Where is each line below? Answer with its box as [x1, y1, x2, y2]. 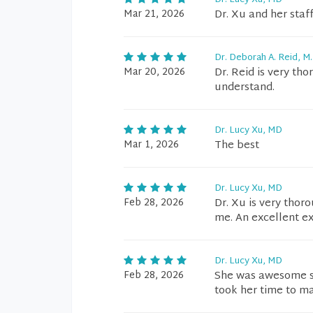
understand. [214, 78, 275, 97]
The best [214, 136, 259, 155]
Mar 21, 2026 [124, 6, 184, 23]
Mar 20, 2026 [124, 64, 185, 81]
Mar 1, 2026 [124, 136, 179, 154]
